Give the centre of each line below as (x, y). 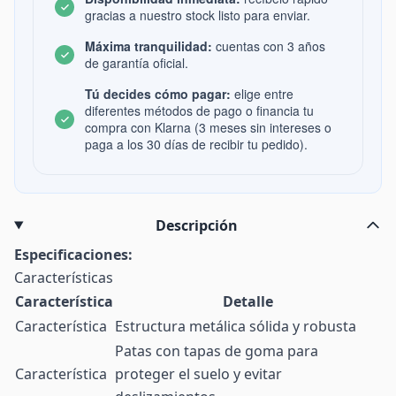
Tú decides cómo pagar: (158, 94)
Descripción (196, 225)
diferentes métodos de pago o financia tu (199, 110)
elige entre (262, 94)
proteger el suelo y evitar (198, 374)
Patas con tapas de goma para (217, 351)
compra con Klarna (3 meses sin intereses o (208, 127)
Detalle (248, 301)
